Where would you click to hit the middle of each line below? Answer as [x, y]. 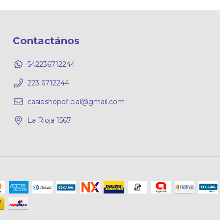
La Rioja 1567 [49, 120]
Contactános [46, 41]
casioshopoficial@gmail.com [76, 101]
